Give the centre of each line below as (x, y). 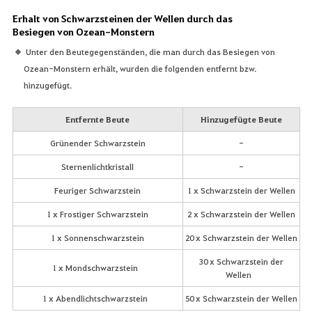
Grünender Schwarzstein (97, 143)
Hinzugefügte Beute (241, 119)
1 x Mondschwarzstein (97, 268)
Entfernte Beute (97, 119)
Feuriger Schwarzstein (97, 190)
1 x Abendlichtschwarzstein (97, 298)
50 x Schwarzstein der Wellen (241, 298)
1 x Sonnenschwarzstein (97, 238)
